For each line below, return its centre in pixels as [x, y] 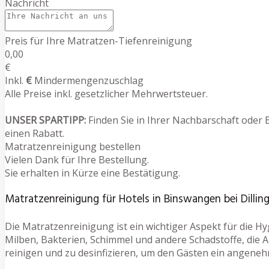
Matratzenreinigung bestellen [73, 146]
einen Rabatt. [35, 133]
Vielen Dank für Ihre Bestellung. [77, 159]
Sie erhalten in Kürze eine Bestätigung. [92, 173]
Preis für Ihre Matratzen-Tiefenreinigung [98, 41]
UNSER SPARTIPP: [45, 120]
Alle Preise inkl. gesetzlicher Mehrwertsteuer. [106, 93]
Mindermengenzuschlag [88, 80]
